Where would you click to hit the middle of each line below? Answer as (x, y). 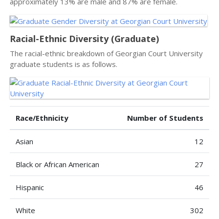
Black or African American (57, 164)
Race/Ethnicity (42, 118)
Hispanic (30, 187)
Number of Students (165, 118)
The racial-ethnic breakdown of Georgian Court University (106, 53)
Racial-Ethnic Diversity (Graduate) (84, 38)
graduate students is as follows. (64, 64)
